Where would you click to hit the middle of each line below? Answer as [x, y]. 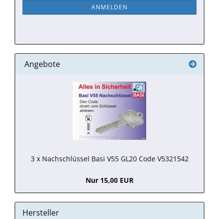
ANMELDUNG [48, 11]
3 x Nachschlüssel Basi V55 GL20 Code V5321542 [109, 159]
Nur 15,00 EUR [109, 180]
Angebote [41, 64]
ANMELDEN [109, 7]
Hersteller [41, 213]
